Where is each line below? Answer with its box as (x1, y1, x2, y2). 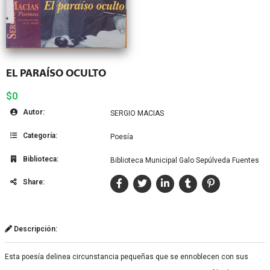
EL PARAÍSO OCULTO (6, 67, 106, 80)
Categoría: (21, 131, 57, 140)
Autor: (21, 108, 45, 117)
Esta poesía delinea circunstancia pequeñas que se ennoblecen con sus (5, 253, 248, 262)
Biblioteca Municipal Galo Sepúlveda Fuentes (110, 156, 259, 165)
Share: (21, 178, 45, 187)
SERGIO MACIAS (110, 109, 164, 118)
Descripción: (12, 225, 57, 234)
